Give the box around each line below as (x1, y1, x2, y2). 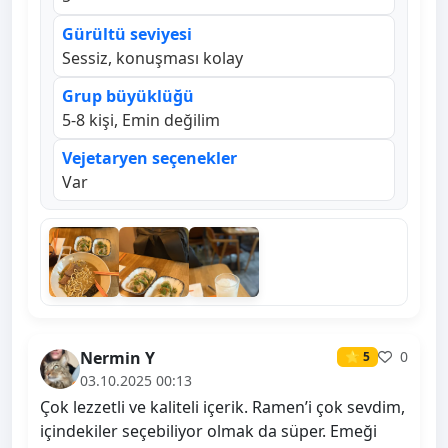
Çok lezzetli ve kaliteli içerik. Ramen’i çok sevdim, (40, 396, 405, 419)
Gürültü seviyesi (62, 23, 192, 46)
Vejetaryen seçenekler (62, 147, 237, 170)
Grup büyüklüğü (62, 85, 194, 108)
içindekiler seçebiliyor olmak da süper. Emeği (40, 420, 377, 443)
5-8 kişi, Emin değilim (62, 109, 220, 132)
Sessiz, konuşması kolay (62, 47, 243, 70)
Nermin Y (80, 347, 155, 370)
